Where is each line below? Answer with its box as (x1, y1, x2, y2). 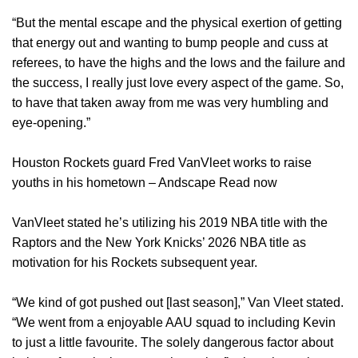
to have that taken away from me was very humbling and (12, 96, 328, 110)
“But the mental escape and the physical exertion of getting (12, 16, 342, 30)
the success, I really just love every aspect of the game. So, (12, 76, 344, 90)
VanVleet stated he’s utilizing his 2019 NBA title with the (12, 216, 328, 230)
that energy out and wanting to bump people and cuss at (12, 36, 328, 50)
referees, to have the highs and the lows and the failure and (12, 56, 345, 70)
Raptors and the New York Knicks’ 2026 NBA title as (12, 236, 306, 250)
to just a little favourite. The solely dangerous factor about (12, 336, 333, 350)
